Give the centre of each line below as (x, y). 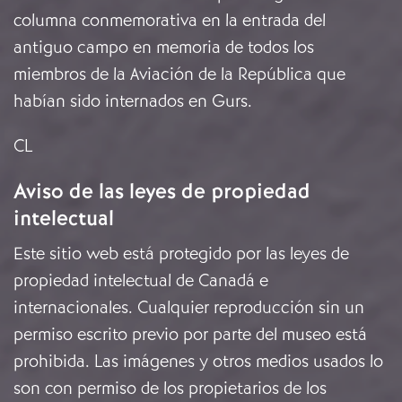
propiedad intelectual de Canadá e (141, 281)
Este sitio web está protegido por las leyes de (181, 254)
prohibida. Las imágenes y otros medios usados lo (198, 362)
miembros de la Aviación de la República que (179, 74)
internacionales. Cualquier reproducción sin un (189, 308)
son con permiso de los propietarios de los (170, 389)
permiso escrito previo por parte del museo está (190, 335)
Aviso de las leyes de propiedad (162, 192)
